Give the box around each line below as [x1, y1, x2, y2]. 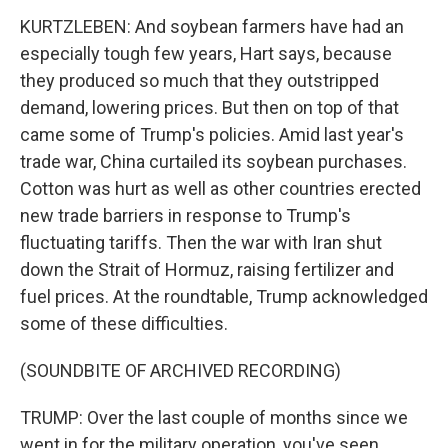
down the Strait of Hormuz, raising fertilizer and [20, 259, 394, 280]
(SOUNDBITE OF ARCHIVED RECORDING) [20, 360, 341, 381]
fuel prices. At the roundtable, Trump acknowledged [20, 286, 428, 307]
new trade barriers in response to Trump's [20, 205, 351, 226]
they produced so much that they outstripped [20, 70, 379, 91]
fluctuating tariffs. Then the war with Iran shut [20, 232, 382, 253]
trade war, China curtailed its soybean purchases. [20, 151, 407, 172]
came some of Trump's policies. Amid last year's [20, 124, 404, 145]
